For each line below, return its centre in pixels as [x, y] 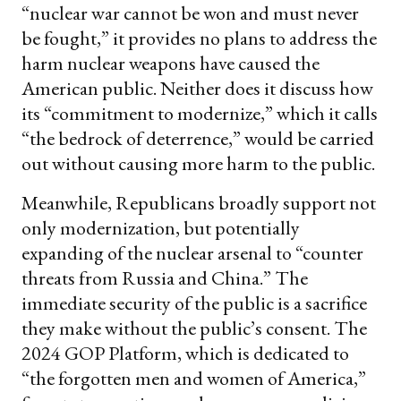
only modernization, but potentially [161, 228]
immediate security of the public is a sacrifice [194, 303]
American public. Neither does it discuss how [197, 89]
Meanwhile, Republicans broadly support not [199, 203]
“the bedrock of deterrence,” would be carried [198, 139]
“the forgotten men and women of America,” [194, 379]
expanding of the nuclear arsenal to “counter [192, 253]
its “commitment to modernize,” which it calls [200, 114]
